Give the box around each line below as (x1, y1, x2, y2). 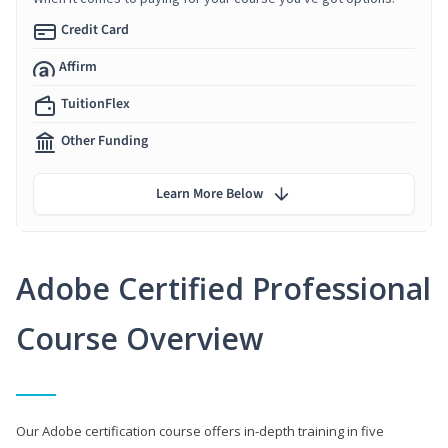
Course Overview (16, 317, 263, 359)
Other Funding (61, 130, 148, 151)
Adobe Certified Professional (16, 267, 431, 309)
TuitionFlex (61, 93, 130, 114)
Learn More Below (156, 183, 263, 204)
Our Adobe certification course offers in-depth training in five (16, 421, 384, 440)
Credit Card (61, 19, 129, 40)
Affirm (59, 56, 97, 77)
